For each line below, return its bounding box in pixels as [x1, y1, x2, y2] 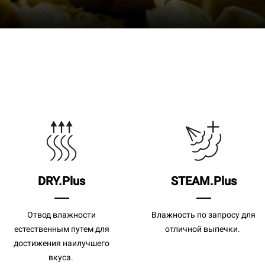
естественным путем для [14, 224, 109, 234]
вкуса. [48, 252, 75, 262]
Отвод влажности [27, 209, 96, 219]
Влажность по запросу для [151, 209, 256, 219]
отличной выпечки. [165, 224, 242, 234]
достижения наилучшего [14, 238, 109, 248]
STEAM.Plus [170, 173, 237, 188]
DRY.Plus [38, 173, 85, 188]
